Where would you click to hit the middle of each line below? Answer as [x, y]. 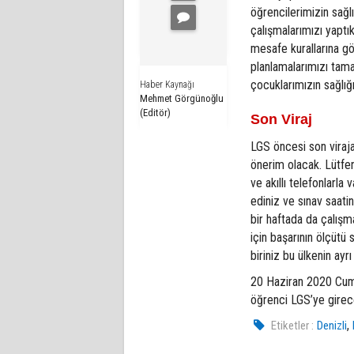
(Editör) [155, 112]
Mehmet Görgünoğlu [182, 98]
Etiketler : [293, 325]
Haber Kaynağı [167, 84]
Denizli [332, 325]
